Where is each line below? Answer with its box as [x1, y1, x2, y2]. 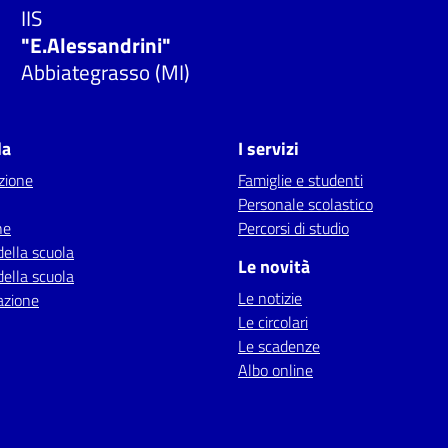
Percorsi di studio [238, 216, 349, 240]
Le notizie [238, 286, 302, 310]
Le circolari [238, 310, 308, 334]
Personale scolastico [238, 192, 373, 216]
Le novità [238, 253, 310, 280]
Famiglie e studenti [238, 168, 363, 192]
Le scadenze [238, 334, 320, 358]
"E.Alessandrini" [21, 28, 172, 61]
